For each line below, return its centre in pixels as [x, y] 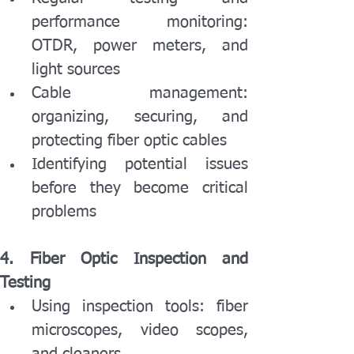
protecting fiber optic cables [129, 141]
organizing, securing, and [140, 117]
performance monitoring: [140, 22]
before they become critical [140, 188]
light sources [76, 70]
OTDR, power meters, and [140, 46]
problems [64, 212]
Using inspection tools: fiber [140, 307]
